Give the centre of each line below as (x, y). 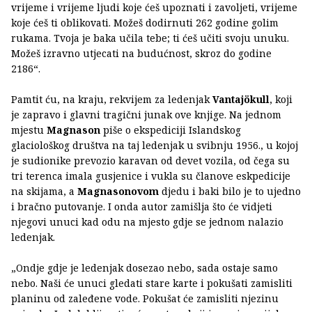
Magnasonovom (119, 192)
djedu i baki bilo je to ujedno (231, 192)
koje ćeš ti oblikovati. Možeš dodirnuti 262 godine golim (145, 23)
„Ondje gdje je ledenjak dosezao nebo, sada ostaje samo (145, 268)
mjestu (29, 130)
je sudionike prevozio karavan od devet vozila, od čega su (150, 161)
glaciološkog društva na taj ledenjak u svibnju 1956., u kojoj (155, 146)
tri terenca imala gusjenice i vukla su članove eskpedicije (151, 176)
